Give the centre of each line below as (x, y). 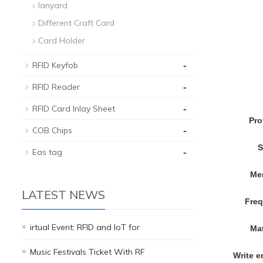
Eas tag (47, 152)
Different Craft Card (76, 23)
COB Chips (52, 130)
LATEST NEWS (63, 195)
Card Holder (62, 41)
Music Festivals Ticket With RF (87, 252)
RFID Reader (56, 87)
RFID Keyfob (55, 65)
